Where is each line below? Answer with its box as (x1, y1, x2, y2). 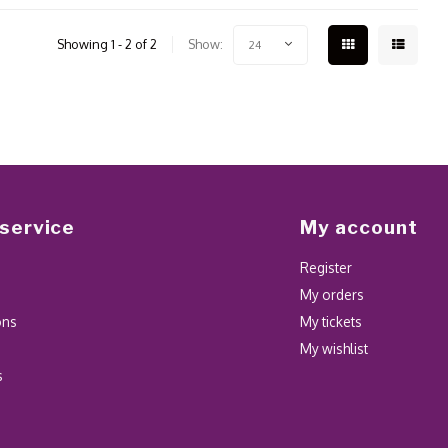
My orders (300, 285, 365, 303)
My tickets (300, 312, 363, 330)
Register (300, 258, 353, 276)
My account (300, 215, 418, 239)
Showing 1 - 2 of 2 (57, 36, 157, 53)
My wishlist (300, 339, 369, 357)
